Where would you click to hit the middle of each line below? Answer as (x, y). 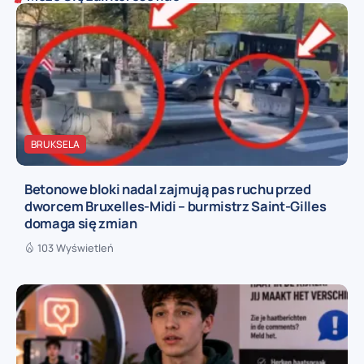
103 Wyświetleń (76, 248)
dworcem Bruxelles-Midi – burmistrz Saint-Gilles (175, 206)
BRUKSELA (55, 145)
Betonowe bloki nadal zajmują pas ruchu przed (168, 189)
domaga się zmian (81, 223)
